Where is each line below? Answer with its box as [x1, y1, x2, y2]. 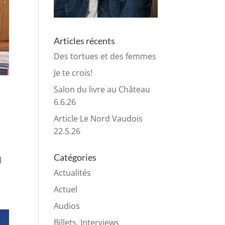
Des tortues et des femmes [54, 51, 157, 62]
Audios [54, 200, 80, 212]
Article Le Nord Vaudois [54, 113, 143, 125]
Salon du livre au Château [54, 84, 151, 95]
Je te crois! [54, 67, 93, 79]
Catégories [54, 152, 97, 163]
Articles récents [54, 35, 116, 47]
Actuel [54, 184, 78, 195]
